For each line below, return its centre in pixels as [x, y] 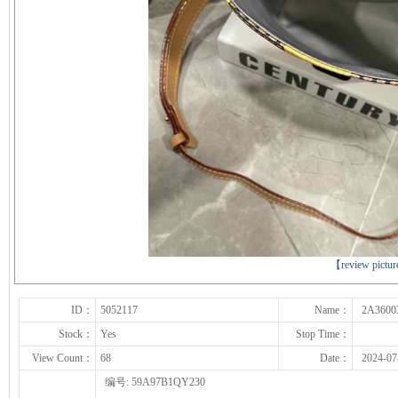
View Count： [63, 358]
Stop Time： [323, 334]
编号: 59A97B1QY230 [155, 382]
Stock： [76, 334]
